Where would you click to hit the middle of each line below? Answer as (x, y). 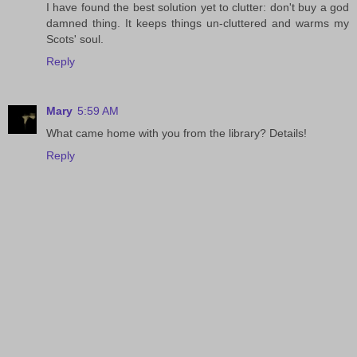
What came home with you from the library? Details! (177, 133)
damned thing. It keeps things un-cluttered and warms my (198, 24)
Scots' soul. (75, 39)
